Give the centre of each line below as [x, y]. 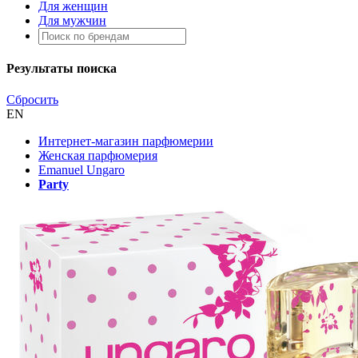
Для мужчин [72, 20]
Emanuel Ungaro [82, 170]
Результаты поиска [62, 69]
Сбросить [32, 100]
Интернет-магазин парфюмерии [126, 141]
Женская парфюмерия [98, 156]
